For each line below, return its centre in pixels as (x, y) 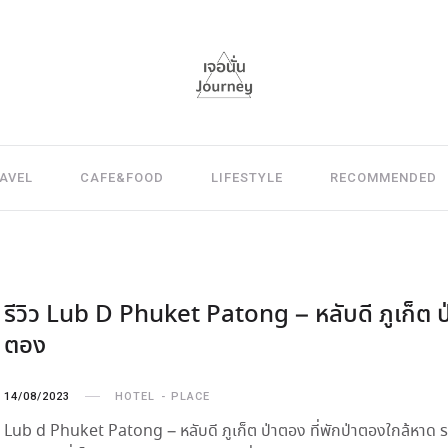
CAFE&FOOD (121, 177)
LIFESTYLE (246, 177)
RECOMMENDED (383, 177)
